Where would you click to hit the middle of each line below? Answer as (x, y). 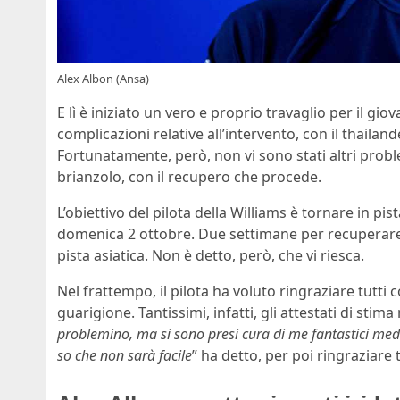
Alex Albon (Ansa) (103, 79)
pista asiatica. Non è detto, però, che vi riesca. (211, 256)
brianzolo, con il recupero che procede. (189, 177)
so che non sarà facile (125, 356)
